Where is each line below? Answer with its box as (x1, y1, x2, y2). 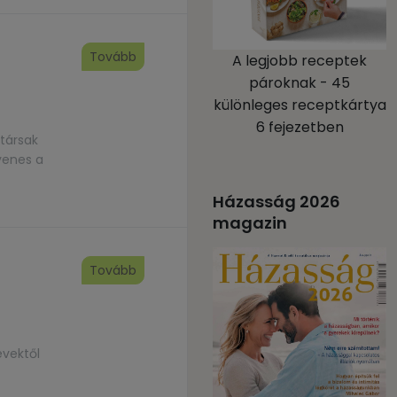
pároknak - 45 (249, 73, 350, 93)
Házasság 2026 (213, 191, 340, 213)
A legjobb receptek (232, 51, 367, 71)
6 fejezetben (255, 117, 344, 137)
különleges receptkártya (213, 95, 386, 115)
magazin (213, 212, 287, 234)
